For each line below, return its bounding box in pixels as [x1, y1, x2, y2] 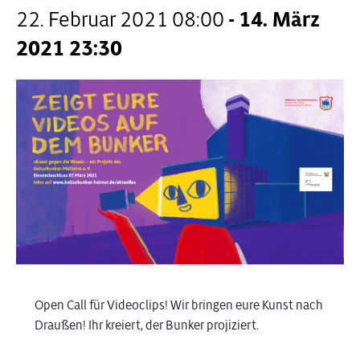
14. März [239, 7, 319, 32]
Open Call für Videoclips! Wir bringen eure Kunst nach [34, 297, 323, 313]
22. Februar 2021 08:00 [16, 7, 224, 32]
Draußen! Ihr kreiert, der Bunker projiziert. [34, 317, 259, 333]
